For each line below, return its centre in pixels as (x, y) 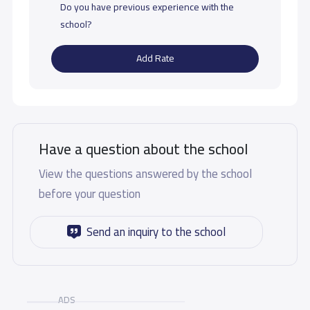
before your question (89, 193)
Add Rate (155, 58)
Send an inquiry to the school (156, 231)
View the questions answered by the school (145, 173)
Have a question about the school (143, 149)
